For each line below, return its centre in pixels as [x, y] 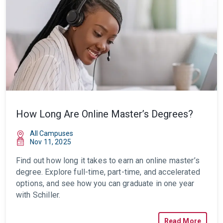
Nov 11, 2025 [51, 142]
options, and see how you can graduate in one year [105, 183]
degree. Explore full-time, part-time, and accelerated [108, 172]
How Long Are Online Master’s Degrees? [105, 114]
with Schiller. [38, 195]
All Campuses [52, 133]
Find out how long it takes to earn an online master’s [108, 161]
